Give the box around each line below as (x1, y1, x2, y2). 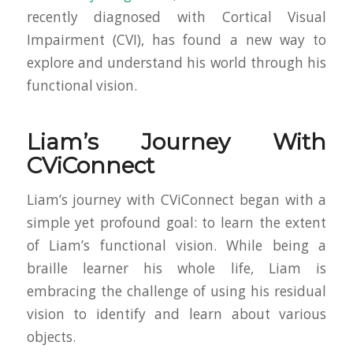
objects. (26, 328, 76, 347)
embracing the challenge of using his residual (26, 282, 327, 301)
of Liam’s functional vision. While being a (26, 236, 327, 255)
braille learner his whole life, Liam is (26, 259, 327, 278)
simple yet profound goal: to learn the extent (26, 214, 327, 232)
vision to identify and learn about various (26, 305, 327, 324)
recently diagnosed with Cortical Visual (26, 7, 327, 26)
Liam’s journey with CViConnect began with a (26, 191, 327, 210)
